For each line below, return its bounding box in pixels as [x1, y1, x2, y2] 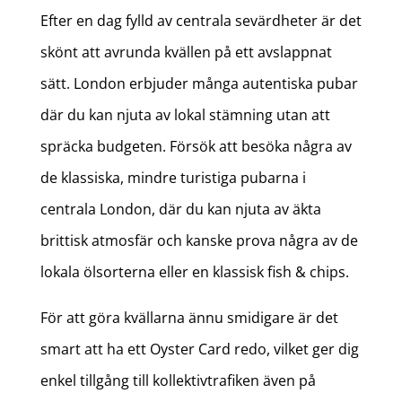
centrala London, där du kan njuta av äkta [39, 199, 321, 220]
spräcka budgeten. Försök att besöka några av [39, 136, 352, 157]
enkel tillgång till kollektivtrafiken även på [39, 371, 316, 391]
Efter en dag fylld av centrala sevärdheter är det [39, 11, 362, 31]
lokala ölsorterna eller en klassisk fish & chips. [39, 262, 349, 283]
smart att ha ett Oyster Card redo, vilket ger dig [39, 339, 359, 360]
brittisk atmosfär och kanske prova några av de [39, 231, 358, 251]
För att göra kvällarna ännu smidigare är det [39, 308, 338, 328]
